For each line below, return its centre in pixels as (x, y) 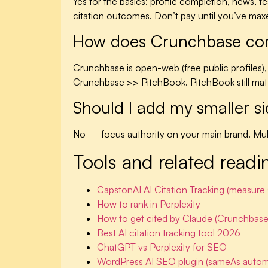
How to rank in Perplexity (149, 204)
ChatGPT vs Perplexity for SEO (162, 247)
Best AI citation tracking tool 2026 (169, 232)
